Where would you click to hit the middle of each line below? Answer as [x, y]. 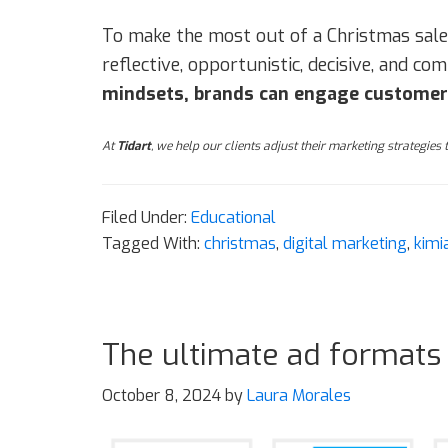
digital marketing [345, 243]
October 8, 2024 [161, 395]
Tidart [134, 145]
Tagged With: [153, 243]
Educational [233, 217]
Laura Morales [299, 395]
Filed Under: [146, 217]
